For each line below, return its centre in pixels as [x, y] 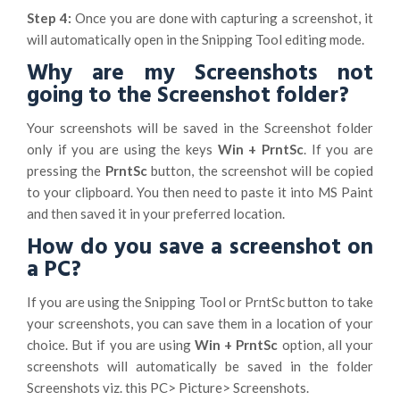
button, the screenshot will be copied [262, 170]
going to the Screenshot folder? [188, 96]
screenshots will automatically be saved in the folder [200, 366]
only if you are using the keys [122, 149]
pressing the [66, 170]
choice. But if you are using [111, 344]
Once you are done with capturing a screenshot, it [224, 17]
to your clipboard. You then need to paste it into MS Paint [200, 192]
